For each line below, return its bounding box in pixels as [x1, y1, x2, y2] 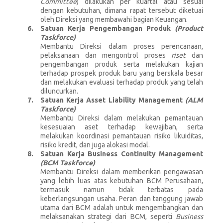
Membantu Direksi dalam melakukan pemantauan [40, 113, 203, 122]
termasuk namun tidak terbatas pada [40, 185, 203, 194]
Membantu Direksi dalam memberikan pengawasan [40, 167, 203, 176]
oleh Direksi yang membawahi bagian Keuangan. [40, 15, 188, 23]
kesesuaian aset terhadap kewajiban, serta [40, 122, 203, 131]
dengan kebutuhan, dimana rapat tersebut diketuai [40, 6, 203, 14]
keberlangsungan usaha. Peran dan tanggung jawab [40, 194, 203, 203]
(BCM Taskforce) [40, 158, 95, 167]
